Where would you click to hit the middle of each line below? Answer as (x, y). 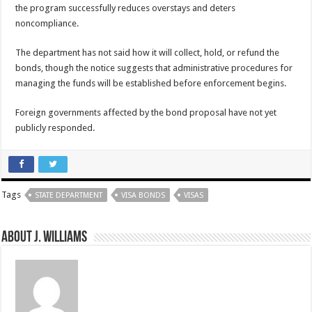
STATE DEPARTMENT (69, 196)
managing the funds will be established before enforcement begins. (151, 84)
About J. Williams (45, 238)
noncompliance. (47, 24)
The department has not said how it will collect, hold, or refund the (148, 53)
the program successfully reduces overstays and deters (126, 8)
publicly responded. (55, 128)
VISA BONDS (143, 196)
